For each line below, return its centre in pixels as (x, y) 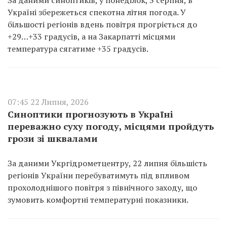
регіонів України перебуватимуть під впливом (99, 175)
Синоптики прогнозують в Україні (90, 114)
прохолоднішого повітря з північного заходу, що (102, 187)
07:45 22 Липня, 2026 (48, 102)
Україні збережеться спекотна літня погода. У (97, 12)
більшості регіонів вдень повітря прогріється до (102, 24)
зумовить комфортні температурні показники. (98, 200)
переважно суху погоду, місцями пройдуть (111, 126)
